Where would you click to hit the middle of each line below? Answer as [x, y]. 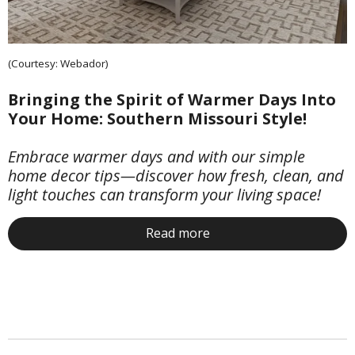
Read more [177, 233]
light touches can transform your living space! [164, 194]
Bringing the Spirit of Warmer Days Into [172, 99]
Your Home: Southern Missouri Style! [157, 118]
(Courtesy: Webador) [58, 63]
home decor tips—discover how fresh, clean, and [176, 175]
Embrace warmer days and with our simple [157, 156]
